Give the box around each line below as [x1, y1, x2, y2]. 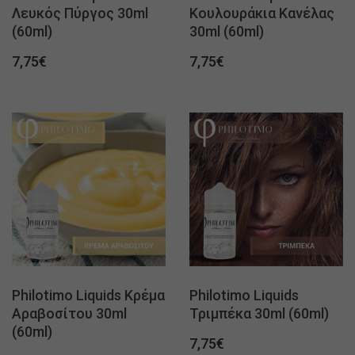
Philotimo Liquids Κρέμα [12, 287, 165, 303]
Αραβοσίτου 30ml [12, 305, 127, 322]
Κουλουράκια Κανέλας [189, 5, 334, 21]
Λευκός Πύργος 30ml [12, 5, 148, 21]
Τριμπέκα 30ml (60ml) [189, 305, 329, 322]
